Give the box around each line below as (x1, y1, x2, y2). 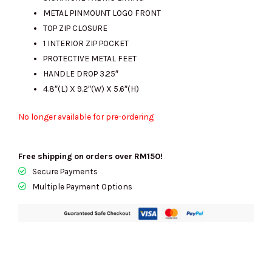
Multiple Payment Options (32, 181, 132, 191)
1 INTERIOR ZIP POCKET (43, 38, 129, 49)
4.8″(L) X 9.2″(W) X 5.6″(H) (43, 84, 140, 94)
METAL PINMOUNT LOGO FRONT (43, 8, 161, 18)
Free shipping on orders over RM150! (18, 151, 163, 161)
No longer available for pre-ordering (18, 112, 154, 121)
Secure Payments (32, 166, 98, 176)
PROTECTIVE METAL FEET (43, 53, 137, 64)
